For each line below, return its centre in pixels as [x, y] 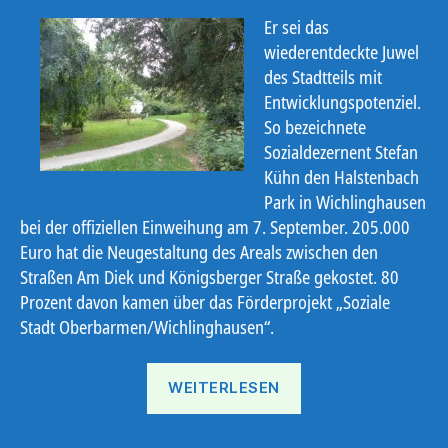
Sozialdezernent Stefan [341, 152]
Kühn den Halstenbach [341, 177]
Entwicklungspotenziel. [342, 102]
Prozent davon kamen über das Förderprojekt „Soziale [205, 302]
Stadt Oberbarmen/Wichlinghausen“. [147, 327]
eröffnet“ [331, 428]
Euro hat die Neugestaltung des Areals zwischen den [199, 252]
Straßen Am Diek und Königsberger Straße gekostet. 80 [209, 277]
